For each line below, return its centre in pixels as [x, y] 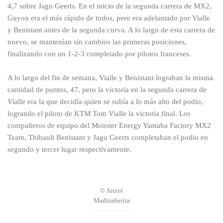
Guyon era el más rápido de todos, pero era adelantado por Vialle [109, 18]
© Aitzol [111, 190]
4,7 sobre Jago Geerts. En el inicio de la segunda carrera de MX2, [110, 6]
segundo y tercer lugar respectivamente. [69, 149]
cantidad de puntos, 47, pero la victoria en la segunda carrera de [107, 90]
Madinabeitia [111, 200]
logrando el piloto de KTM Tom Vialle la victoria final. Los [99, 113]
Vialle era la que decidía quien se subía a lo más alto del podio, [105, 102]
